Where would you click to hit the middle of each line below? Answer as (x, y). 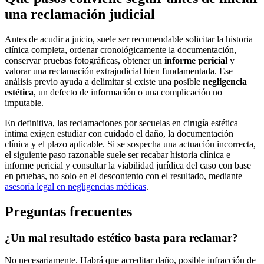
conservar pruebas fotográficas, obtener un (85, 60)
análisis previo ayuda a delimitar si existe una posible (104, 81)
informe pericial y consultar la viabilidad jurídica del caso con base (128, 165)
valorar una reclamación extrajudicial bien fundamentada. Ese (119, 71)
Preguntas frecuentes (68, 211)
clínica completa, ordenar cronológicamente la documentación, (121, 49)
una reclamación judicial (80, 14)
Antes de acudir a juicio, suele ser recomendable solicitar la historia (129, 39)
